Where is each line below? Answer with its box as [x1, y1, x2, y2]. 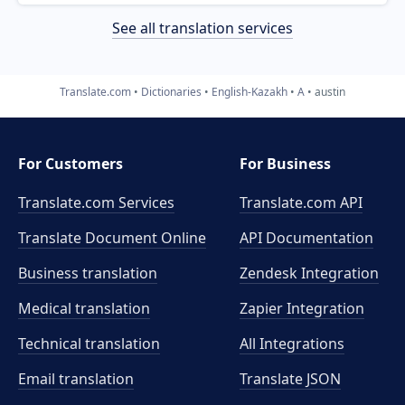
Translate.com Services [18, 193, 174, 212]
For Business [240, 154, 332, 174]
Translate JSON [240, 369, 342, 389]
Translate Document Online [18, 228, 206, 248]
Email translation [18, 369, 134, 389]
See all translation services [112, 17, 293, 38]
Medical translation [18, 298, 150, 318]
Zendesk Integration [240, 263, 380, 283]
